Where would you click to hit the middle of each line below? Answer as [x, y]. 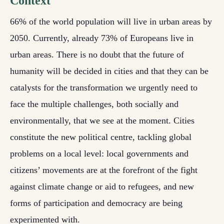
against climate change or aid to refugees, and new [102, 186]
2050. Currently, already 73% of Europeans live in [102, 38]
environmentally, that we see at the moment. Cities [102, 120]
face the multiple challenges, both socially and [94, 104]
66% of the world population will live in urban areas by [111, 21]
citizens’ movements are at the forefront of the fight [104, 170]
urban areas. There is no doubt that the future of [97, 54]
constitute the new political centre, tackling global [101, 137]
